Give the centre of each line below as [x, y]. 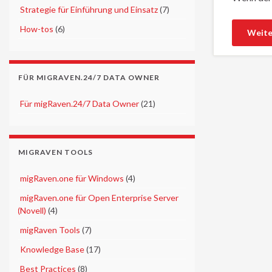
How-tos [37, 29]
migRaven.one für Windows [72, 178]
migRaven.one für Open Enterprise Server [100, 197]
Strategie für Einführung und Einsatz [89, 9]
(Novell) [32, 210]
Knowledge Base [53, 249]
